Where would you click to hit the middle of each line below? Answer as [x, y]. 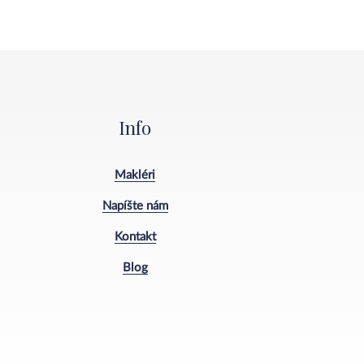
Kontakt [135, 236]
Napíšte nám [135, 206]
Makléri [135, 175]
